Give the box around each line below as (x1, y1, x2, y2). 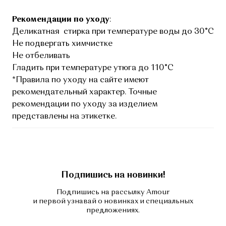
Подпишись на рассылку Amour (56, 189, 169, 196)
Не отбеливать (12, 52, 74, 61)
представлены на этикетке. (12, 112, 117, 121)
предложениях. (86, 207, 140, 214)
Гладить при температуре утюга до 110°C (12, 64, 182, 73)
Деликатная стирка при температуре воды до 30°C (12, 28, 214, 36)
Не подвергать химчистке (12, 40, 117, 48)
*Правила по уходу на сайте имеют (12, 76, 149, 85)
